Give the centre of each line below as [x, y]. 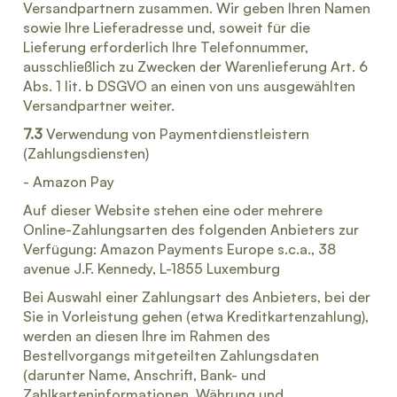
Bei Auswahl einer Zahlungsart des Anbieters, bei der [197, 297]
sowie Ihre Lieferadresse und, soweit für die [167, 27]
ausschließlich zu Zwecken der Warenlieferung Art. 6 [195, 66]
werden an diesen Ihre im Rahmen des [147, 336]
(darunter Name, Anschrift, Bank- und [144, 375]
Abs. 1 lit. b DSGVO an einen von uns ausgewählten [189, 86]
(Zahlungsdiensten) [86, 153]
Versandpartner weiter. [99, 105]
